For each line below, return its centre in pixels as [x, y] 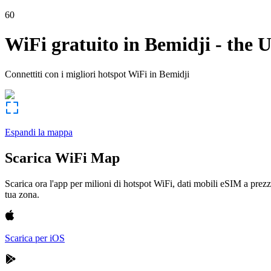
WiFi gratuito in [72, 44]
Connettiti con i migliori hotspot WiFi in [81, 74]
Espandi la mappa [39, 132]
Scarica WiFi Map [62, 158]
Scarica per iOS [35, 238]
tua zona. [22, 194]
